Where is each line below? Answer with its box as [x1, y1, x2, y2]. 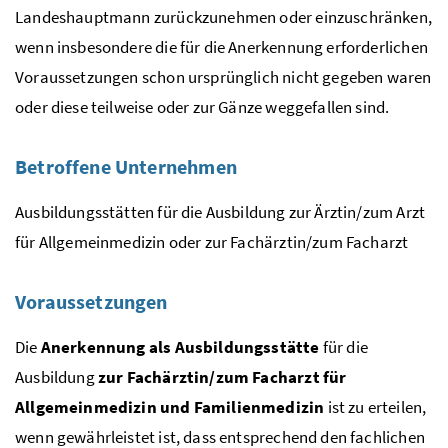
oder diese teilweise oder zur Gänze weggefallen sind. [15, 95, 390, 118]
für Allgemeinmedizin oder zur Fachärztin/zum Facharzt [15, 230, 409, 253]
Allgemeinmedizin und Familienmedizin [15, 395, 325, 418]
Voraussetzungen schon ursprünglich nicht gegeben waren [15, 65, 432, 88]
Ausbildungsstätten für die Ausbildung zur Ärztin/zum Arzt [15, 200, 426, 223]
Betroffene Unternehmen [15, 153, 237, 179]
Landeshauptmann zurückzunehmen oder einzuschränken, [15, 5, 432, 28]
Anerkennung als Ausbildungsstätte [40, 335, 323, 358]
